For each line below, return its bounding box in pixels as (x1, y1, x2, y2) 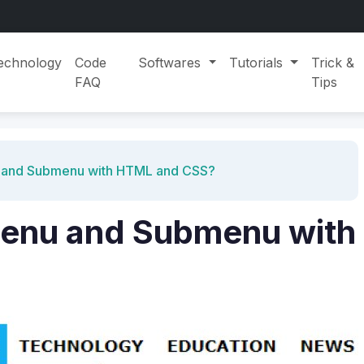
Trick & (310, 54, 354, 71)
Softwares (138, 54, 206, 71)
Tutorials (229, 54, 288, 71)
